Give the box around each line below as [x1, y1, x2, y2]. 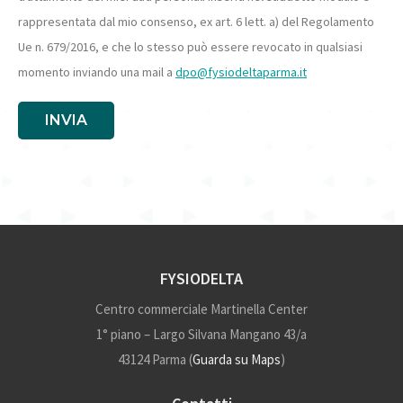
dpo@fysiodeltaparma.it [175, 64, 307, 80]
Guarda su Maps [193, 351, 281, 368]
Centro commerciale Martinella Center [95, 300, 308, 318]
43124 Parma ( [118, 351, 193, 368]
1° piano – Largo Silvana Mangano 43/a [96, 326, 307, 343]
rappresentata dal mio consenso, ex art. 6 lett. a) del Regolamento [18, 13, 374, 30]
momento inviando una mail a [18, 64, 175, 80]
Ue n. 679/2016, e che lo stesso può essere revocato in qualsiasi [18, 39, 363, 55]
